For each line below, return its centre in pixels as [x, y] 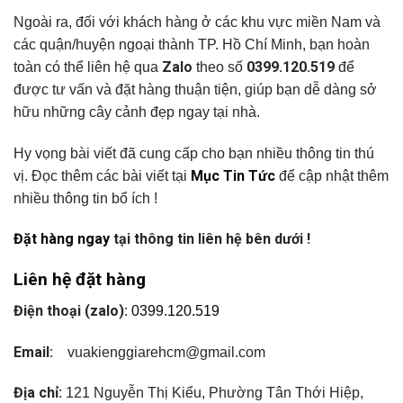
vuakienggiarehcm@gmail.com [159, 352]
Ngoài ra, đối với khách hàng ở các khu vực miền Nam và [197, 22]
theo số [219, 67]
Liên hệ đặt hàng [80, 280]
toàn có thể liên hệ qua [88, 67]
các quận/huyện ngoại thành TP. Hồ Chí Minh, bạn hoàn [192, 44]
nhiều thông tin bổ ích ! [85, 198]
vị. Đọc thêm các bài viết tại [102, 175]
